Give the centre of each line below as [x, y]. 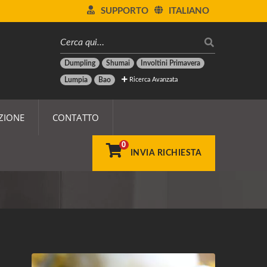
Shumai [118, 63]
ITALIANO [189, 11]
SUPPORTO [125, 11]
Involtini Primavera [170, 63]
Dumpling [80, 63]
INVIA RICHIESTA [166, 153]
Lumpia [76, 80]
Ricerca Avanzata [153, 80]
